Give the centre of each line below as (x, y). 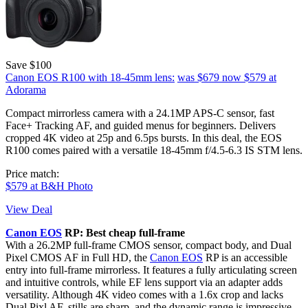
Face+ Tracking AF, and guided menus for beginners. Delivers (141, 126)
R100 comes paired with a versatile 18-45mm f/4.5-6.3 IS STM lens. (154, 151)
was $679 (198, 78)
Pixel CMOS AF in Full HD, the (78, 258)
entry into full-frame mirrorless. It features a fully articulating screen (151, 270)
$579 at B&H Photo (49, 186)
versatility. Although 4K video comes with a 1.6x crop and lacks (144, 295)
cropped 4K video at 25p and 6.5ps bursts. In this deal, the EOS (144, 138)
